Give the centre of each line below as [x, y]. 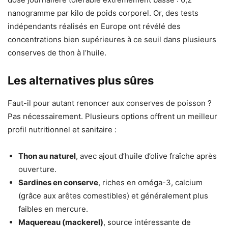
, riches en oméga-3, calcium [150, 183]
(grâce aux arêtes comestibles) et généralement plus [113, 196]
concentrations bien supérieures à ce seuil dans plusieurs [112, 40]
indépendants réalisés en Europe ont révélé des [94, 26]
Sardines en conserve [58, 183]
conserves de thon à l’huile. [57, 53]
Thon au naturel [47, 156]
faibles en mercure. [53, 209]
